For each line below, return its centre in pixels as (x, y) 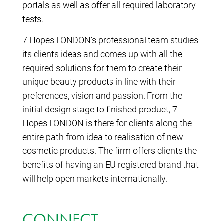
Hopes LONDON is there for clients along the (107, 123)
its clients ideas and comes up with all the (102, 54)
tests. (33, 18)
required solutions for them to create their (102, 68)
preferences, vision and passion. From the (102, 95)
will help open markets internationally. (95, 178)
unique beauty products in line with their (99, 82)
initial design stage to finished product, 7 (100, 109)
